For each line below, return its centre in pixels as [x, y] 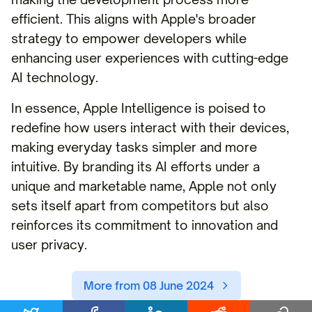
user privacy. [49, 244]
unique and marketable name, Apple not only [144, 186]
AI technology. [55, 77]
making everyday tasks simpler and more [134, 147]
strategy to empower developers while [129, 38]
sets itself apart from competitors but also [140, 205]
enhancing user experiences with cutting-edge [150, 58]
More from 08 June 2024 [148, 286]
